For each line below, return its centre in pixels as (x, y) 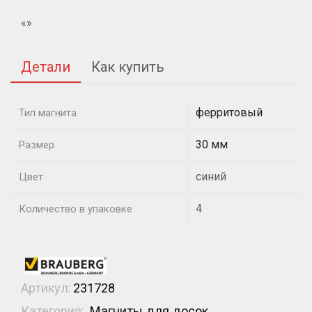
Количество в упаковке (76, 209)
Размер (37, 145)
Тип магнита (48, 112)
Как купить (128, 67)
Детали (46, 67)
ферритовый (229, 112)
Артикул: (46, 288)
